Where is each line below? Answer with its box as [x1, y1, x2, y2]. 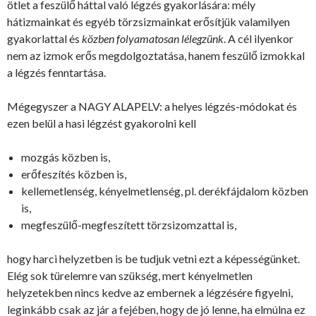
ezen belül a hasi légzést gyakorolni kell [7, 116, 196, 130]
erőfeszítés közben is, [21, 167, 126, 181]
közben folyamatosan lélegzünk [82, 32, 224, 46]
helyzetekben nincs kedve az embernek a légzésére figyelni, [7, 286, 293, 300]
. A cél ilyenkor [224, 32, 293, 46]
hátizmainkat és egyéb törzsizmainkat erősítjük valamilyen [7, 15, 290, 29]
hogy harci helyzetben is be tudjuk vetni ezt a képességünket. [7, 252, 300, 266]
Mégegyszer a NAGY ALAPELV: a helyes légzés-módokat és [7, 99, 297, 114]
